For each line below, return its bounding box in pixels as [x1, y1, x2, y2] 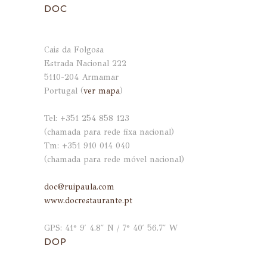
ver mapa [83, 86, 120, 96]
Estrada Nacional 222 [44, 58, 126, 69]
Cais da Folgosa [44, 45, 104, 55]
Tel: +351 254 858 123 [44, 113, 129, 123]
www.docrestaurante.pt [44, 195, 132, 206]
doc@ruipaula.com [44, 182, 114, 192]
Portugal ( [44, 86, 83, 96]
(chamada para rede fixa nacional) [44, 127, 174, 137]
